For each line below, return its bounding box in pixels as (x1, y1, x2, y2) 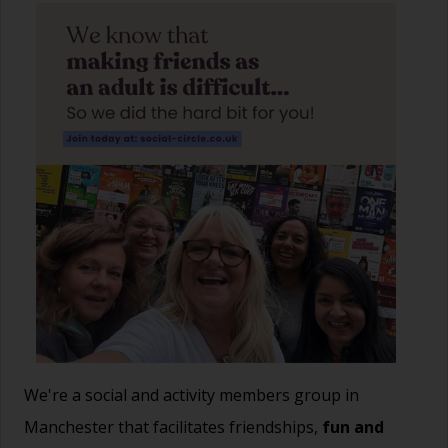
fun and (322, 415, 384, 438)
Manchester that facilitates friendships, (24, 415, 322, 438)
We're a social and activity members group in (24, 383, 359, 406)
